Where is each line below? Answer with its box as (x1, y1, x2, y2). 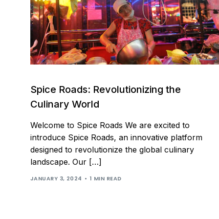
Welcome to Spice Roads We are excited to (30, 120, 190, 130)
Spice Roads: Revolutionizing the (30, 83, 181, 95)
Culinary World (30, 98, 99, 110)
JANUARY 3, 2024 (30, 175, 82, 183)
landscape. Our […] (30, 156, 102, 167)
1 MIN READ (90, 175, 122, 183)
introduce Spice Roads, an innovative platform (30, 132, 202, 142)
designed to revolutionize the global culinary (30, 144, 194, 154)
